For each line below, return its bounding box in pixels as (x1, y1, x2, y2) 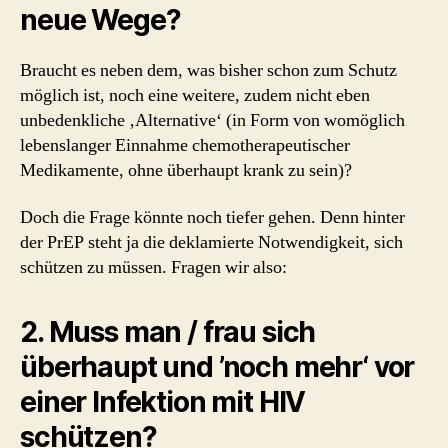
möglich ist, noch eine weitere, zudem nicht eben (20, 83, 370, 107)
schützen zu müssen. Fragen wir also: (20, 256, 287, 279)
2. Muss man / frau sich (20, 315, 316, 349)
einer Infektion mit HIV (20, 385, 306, 419)
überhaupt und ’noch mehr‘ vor (20, 350, 415, 384)
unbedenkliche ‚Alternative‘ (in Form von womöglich (20, 108, 405, 132)
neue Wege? (20, 2, 181, 37)
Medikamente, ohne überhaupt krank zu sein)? (20, 158, 352, 182)
